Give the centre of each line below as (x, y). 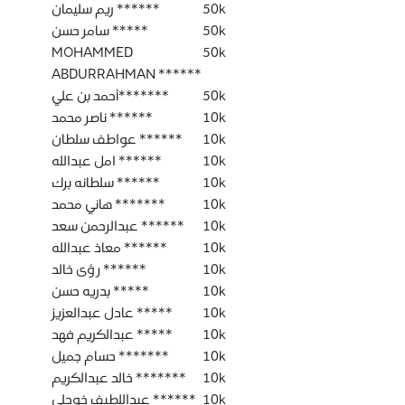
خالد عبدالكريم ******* (159, 377)
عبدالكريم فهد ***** (153, 334)
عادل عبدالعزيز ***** (153, 312)
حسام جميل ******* (142, 356)
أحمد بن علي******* (143, 95)
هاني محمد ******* (138, 204)
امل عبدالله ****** (138, 160)
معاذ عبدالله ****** (144, 247)
